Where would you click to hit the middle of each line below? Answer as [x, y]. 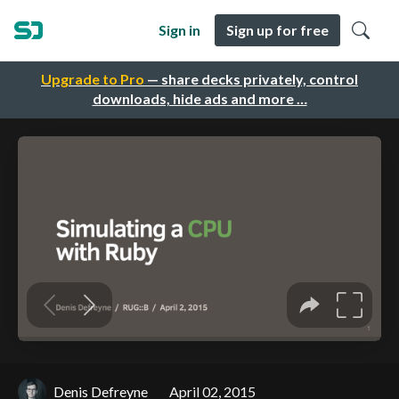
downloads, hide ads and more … [199, 99]
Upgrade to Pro [93, 79]
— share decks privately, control [251, 79]
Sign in [179, 30]
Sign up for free [277, 30]
